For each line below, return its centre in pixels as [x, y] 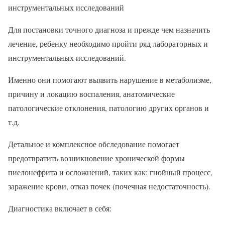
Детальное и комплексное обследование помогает [94, 144]
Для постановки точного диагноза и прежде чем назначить [109, 30]
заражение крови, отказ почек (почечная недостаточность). [109, 186]
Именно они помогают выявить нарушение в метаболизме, [110, 80]
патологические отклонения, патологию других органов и [108, 108]
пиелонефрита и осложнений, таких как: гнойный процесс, [110, 172]
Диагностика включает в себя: [60, 208]
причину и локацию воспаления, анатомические [91, 94]
